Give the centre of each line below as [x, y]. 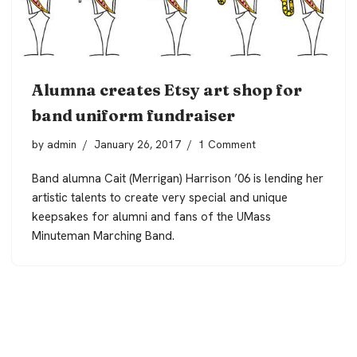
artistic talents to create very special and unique [160, 197]
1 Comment [227, 144]
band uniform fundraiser [133, 115]
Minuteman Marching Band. [103, 235]
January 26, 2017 [137, 144]
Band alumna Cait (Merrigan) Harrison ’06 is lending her [178, 178]
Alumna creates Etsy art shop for [167, 89]
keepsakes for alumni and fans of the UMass [151, 216]
